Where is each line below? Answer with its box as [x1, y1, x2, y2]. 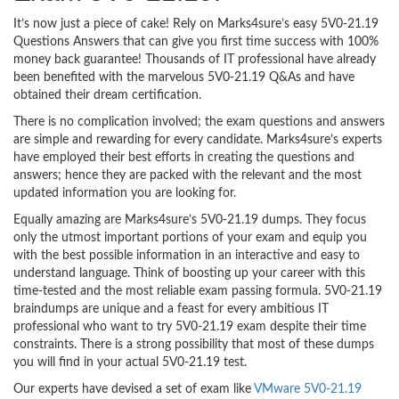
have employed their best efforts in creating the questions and [13, 151, 354, 164]
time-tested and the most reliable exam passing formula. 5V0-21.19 [13, 285, 382, 297]
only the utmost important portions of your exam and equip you [13, 232, 367, 244]
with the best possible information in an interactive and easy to [13, 249, 360, 262]
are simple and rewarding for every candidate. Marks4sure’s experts [13, 134, 382, 146]
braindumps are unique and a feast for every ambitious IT [13, 303, 329, 315]
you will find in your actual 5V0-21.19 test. [13, 356, 247, 369]
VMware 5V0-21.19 [254, 383, 362, 395]
